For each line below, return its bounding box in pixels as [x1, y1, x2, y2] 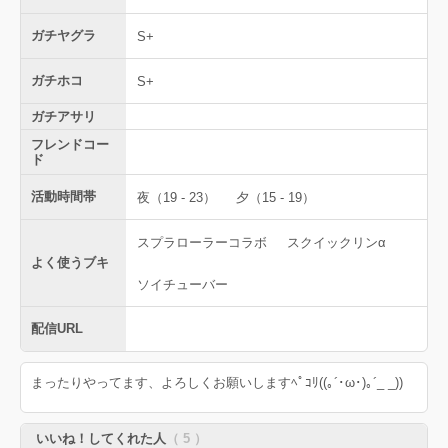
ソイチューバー [137, 276, 228, 292]
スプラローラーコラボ [137, 234, 267, 250]
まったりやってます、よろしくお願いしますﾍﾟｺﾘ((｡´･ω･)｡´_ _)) [31, 375, 403, 391]
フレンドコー [31, 137, 109, 153]
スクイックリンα [287, 234, 386, 250]
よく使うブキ [31, 255, 109, 271]
